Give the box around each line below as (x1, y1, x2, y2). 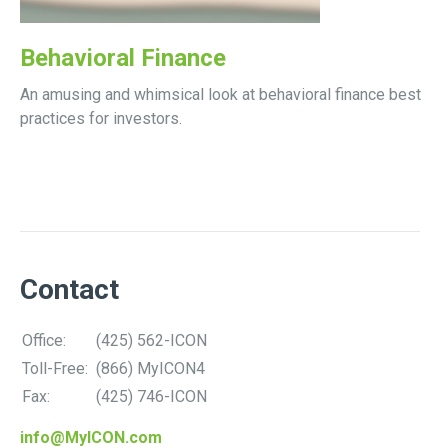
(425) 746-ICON (96, 386, 207, 406)
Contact (20, 272, 119, 306)
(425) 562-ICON (96, 330, 207, 350)
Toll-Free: (22, 358, 92, 378)
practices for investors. (20, 108, 182, 128)
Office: (22, 330, 70, 350)
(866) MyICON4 (96, 358, 205, 378)
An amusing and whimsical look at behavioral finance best (20, 84, 421, 104)
